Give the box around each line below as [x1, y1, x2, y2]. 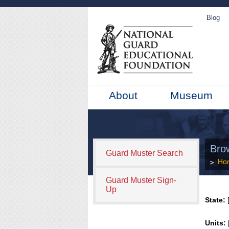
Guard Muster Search [106, 149, 183, 157]
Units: [205, 219, 226, 227]
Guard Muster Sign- [106, 176, 176, 185]
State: [205, 196, 226, 204]
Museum [170, 89, 213, 101]
